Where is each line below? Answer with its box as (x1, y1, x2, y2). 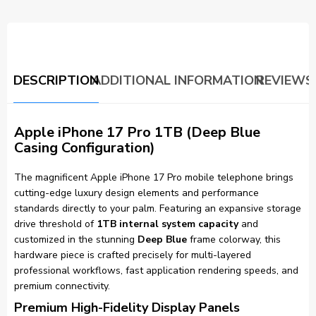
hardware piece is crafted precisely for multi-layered (14, 248, 251, 262)
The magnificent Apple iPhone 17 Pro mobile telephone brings (14, 171, 293, 185)
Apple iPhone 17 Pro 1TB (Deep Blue (14, 123, 260, 142)
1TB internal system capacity (97, 217, 238, 231)
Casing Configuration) (14, 138, 155, 158)
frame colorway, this (187, 233, 281, 247)
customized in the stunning (14, 233, 138, 247)
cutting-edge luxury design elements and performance (14, 186, 259, 200)
